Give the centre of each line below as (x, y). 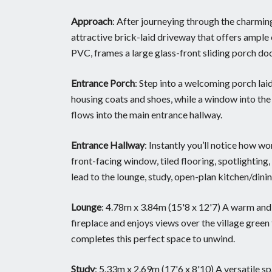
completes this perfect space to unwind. (153, 238)
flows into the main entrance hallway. (147, 114)
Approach (92, 21)
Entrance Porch (103, 83)
